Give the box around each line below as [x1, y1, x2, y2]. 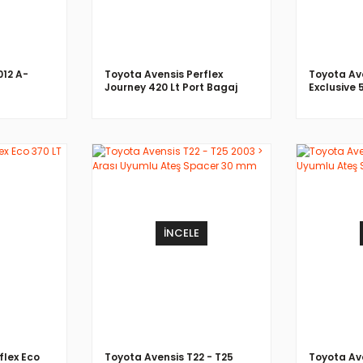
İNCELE [164, 225, 199, 241]
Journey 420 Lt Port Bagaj [105, 79, 237, 94]
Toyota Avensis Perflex [105, 66, 223, 81]
